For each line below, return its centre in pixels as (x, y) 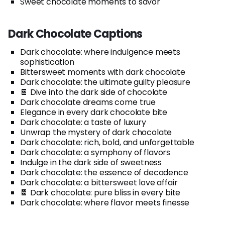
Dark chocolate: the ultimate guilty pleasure (105, 82)
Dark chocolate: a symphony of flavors (95, 152)
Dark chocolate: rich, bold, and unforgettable (107, 142)
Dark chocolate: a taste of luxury (83, 122)
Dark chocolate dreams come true (88, 102)
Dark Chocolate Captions (75, 34)
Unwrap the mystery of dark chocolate (96, 132)
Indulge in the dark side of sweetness (91, 162)
